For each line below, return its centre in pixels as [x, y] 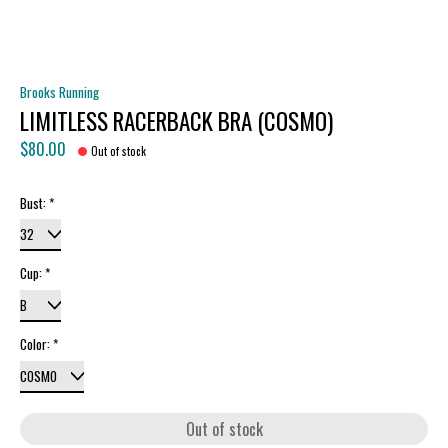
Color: [36, 343]
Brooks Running [59, 92]
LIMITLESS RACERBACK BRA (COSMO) [176, 120]
